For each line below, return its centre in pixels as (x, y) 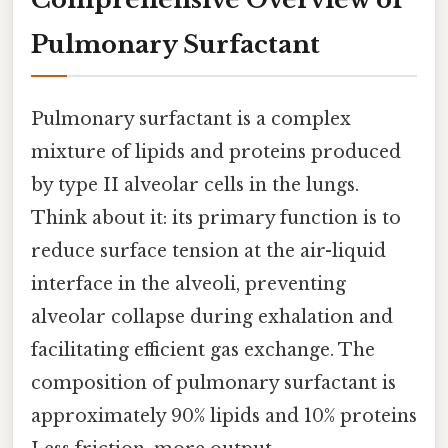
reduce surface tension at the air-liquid (208, 251)
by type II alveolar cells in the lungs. (195, 185)
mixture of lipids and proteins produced (216, 152)
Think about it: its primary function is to (216, 218)
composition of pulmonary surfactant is (213, 383)
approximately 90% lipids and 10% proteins (224, 416)
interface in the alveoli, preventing (188, 284)
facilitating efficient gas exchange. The (203, 350)
